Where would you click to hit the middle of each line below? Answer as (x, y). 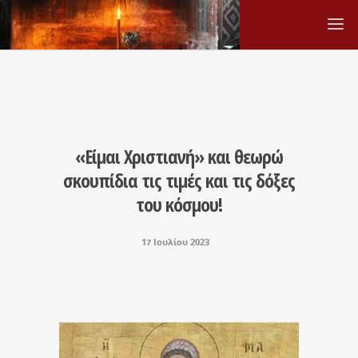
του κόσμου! (179, 204)
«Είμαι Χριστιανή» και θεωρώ (179, 156)
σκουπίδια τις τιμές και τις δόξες (179, 180)
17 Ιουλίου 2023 (175, 242)
